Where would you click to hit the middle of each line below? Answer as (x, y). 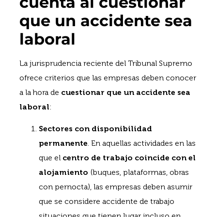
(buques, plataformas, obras (139, 172)
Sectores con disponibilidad (95, 128)
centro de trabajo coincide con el (129, 157)
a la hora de (40, 93)
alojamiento (63, 172)
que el (51, 157)
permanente (63, 143)
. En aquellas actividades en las (142, 143)
